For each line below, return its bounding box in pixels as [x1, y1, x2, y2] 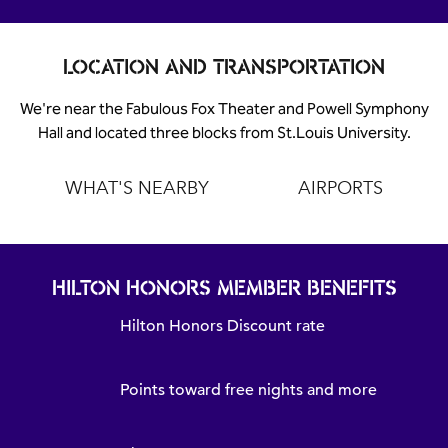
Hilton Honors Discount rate [119, 316, 325, 336]
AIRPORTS [298, 177, 384, 199]
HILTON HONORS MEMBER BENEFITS [51, 275, 397, 302]
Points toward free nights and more [119, 380, 377, 400]
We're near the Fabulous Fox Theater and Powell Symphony [19, 99, 429, 118]
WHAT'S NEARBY [64, 177, 209, 199]
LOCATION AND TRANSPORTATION [63, 54, 385, 81]
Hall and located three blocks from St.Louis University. [37, 123, 411, 142]
